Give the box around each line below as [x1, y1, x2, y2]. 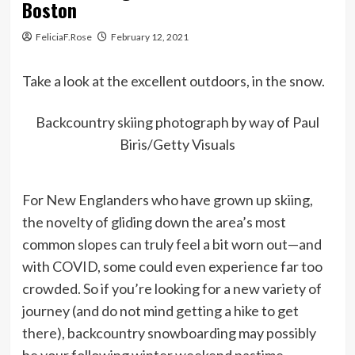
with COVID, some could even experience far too [21, 257, 323, 275]
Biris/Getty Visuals [120, 136, 235, 154]
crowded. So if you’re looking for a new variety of [21, 279, 322, 297]
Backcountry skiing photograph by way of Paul [36, 113, 319, 132]
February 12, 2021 [110, 30, 189, 43]
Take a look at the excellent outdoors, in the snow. [21, 71, 325, 90]
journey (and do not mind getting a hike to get [21, 301, 299, 319]
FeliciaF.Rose [35, 30, 92, 43]
